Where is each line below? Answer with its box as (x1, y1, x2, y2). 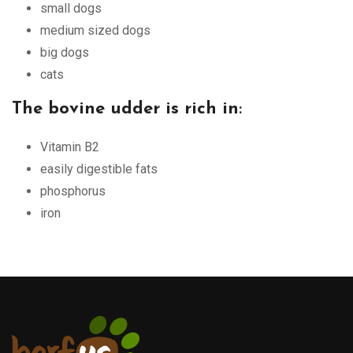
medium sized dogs (40, 22, 150, 38)
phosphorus (40, 183, 106, 199)
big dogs (40, 44, 89, 60)
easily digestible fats (40, 161, 158, 176)
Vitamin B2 (40, 139, 99, 154)
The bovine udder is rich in (12, 99, 239, 118)
